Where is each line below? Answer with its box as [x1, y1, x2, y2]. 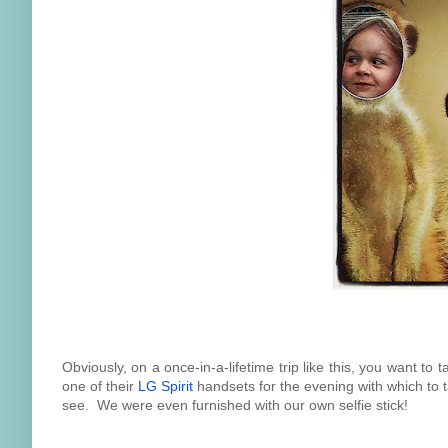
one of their [62, 377, 139, 394]
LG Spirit [138, 377, 194, 394]
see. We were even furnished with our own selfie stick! [62, 396, 408, 413]
